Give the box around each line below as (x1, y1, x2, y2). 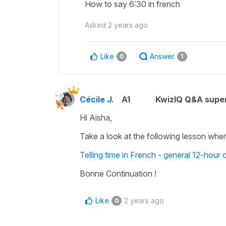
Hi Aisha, (80, 112, 112, 123)
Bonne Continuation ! (80, 168, 156, 179)
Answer (150, 51, 175, 61)
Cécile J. (80, 94, 114, 104)
